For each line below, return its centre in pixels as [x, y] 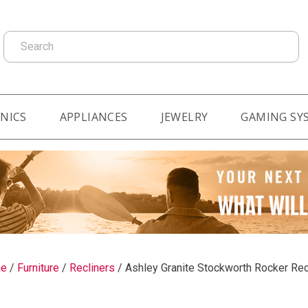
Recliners [92, 267]
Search [19, 38]
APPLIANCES [93, 117]
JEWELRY [184, 117]
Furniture [38, 267]
